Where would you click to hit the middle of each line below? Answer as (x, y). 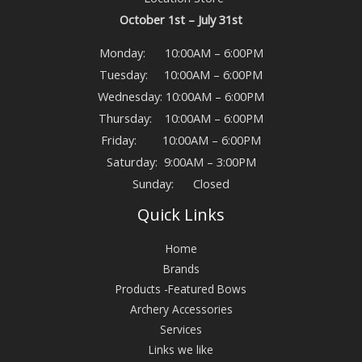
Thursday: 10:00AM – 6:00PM (181, 118)
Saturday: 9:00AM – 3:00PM (181, 162)
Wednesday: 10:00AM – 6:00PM (181, 97)
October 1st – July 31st (181, 19)
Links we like (181, 350)
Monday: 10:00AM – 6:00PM (181, 53)
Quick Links (181, 215)
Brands (181, 269)
